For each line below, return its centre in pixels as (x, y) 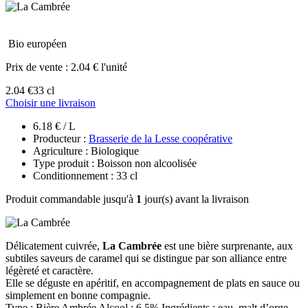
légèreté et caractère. (49, 270)
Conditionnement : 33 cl (85, 175)
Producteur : (61, 138)
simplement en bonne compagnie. (78, 295)
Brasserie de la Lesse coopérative (161, 138)
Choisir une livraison (51, 102)
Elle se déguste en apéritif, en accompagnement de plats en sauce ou (153, 283)
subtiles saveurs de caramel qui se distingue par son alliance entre (146, 258)
